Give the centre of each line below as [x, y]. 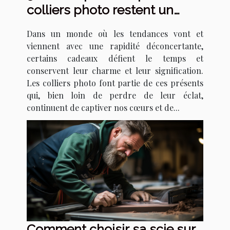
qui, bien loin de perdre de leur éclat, [115, 95]
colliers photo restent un [100, 10]
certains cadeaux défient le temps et [115, 59]
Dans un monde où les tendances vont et [115, 34]
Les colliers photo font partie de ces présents [115, 83]
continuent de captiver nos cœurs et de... [103, 108]
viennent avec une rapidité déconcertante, [115, 46]
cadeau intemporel [83, 25]
